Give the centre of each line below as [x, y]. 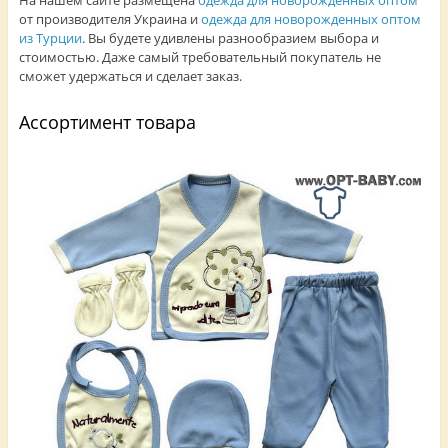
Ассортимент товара [107, 121]
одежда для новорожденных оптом [310, 18]
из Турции [50, 37]
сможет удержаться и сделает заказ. [130, 75]
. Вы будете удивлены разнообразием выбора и [230, 37]
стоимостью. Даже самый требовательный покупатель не [199, 56]
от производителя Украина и [109, 18]
